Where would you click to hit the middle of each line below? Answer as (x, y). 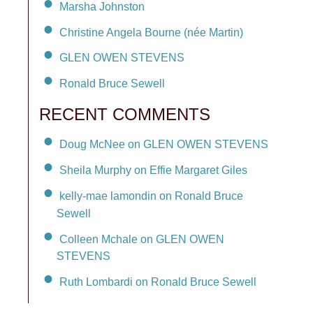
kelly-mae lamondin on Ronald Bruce (151, 196)
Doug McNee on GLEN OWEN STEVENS (164, 144)
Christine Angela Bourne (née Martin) (151, 32)
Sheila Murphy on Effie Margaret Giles (153, 170)
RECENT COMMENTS (125, 115)
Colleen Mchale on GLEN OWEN (142, 239)
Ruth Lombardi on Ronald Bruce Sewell (158, 282)
